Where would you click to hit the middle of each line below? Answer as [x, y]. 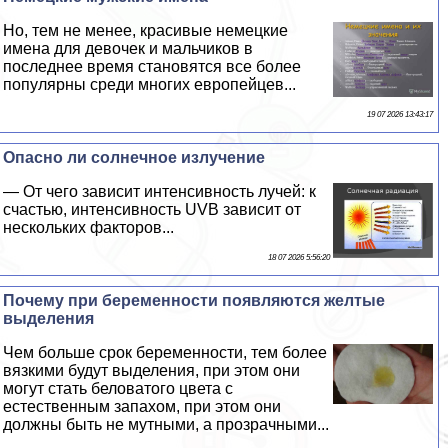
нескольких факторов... [89, 227]
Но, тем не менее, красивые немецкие [146, 30]
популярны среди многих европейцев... [150, 84]
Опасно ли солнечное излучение [134, 157]
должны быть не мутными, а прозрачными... [166, 424]
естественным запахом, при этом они [142, 406]
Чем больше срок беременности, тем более [165, 352]
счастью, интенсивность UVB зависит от [152, 209]
